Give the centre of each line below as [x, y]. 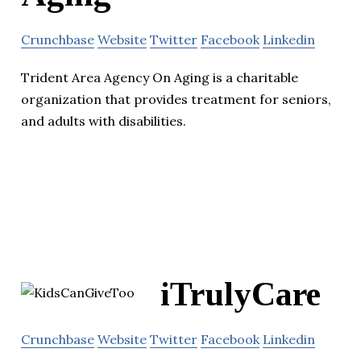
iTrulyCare [241, 295]
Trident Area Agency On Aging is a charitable [160, 78]
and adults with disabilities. [104, 121]
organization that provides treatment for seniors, [176, 100]
